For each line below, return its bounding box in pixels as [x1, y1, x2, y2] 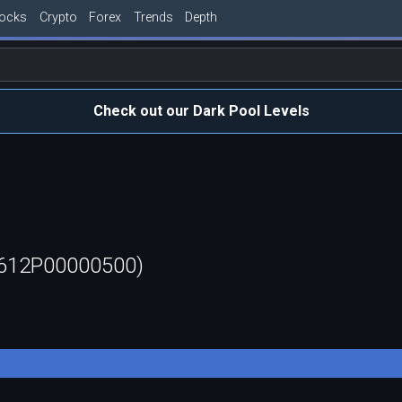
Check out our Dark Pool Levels [92, 102, 310, 119]
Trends [133, 9, 173, 25]
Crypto [39, 9, 77, 25]
